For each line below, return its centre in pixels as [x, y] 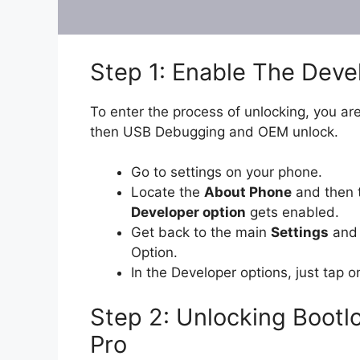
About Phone [248, 192]
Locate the [168, 192]
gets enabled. [292, 213]
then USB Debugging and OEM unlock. [214, 131]
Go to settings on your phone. [227, 172]
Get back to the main [201, 233]
